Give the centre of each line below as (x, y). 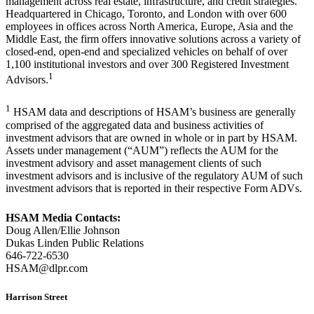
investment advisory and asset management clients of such (134, 163)
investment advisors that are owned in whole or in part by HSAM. (151, 137)
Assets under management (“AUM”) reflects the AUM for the (142, 150)
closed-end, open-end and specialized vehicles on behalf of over (146, 52)
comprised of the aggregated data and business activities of (135, 125)
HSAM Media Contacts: (63, 217)
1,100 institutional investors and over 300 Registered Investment (147, 64)
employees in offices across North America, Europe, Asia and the (149, 27)
